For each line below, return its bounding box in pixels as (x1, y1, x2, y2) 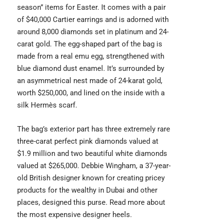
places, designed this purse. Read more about (17, 198, 165, 207)
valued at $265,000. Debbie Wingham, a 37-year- (17, 161, 171, 171)
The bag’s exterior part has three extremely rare (17, 125, 170, 134)
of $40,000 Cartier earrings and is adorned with (17, 15, 169, 24)
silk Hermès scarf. (17, 101, 77, 110)
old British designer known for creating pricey (17, 174, 165, 183)
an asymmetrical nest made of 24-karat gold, (17, 76, 162, 86)
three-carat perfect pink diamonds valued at (17, 137, 158, 146)
